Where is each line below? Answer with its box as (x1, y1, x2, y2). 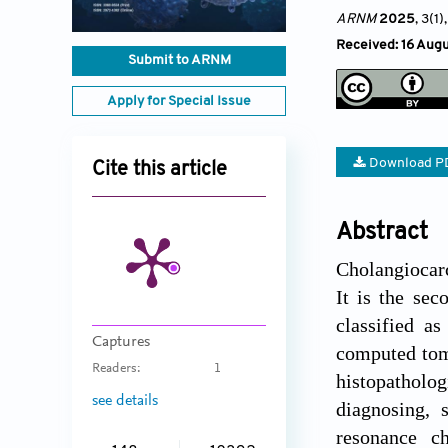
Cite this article (92, 160, 227, 181)
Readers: (92, 362, 141, 377)
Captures (92, 334, 150, 351)
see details (92, 392, 158, 409)
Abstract (336, 220, 428, 245)
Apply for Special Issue (107, 94, 251, 110)
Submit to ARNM (127, 53, 231, 69)
